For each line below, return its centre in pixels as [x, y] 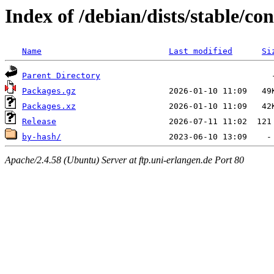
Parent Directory [61, 76]
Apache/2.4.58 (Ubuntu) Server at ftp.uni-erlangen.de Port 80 [124, 160]
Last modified [201, 51]
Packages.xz [49, 106]
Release [39, 122]
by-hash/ [42, 137]
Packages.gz [49, 91]
